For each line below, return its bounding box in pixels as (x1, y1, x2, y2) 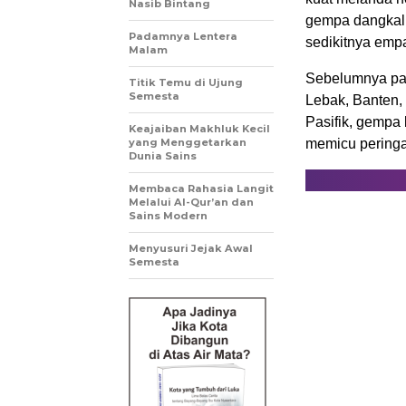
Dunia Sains (129, 150, 197, 163)
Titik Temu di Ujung (129, 76, 243, 90)
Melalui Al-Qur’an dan (129, 196, 254, 209)
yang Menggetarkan (129, 136, 246, 150)
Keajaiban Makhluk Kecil (129, 122, 270, 136)
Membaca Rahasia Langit (129, 182, 274, 196)
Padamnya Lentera (129, 30, 237, 43)
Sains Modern (129, 209, 208, 223)
